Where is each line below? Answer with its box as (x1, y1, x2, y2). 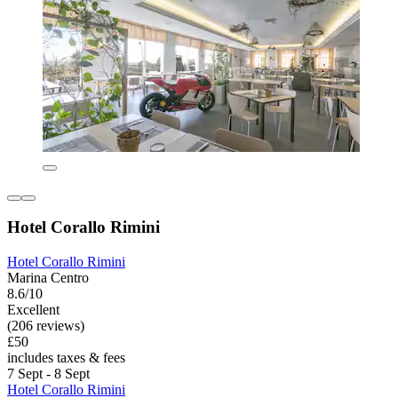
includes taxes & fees (7, 349, 125, 365)
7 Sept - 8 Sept (7, 365, 90, 381)
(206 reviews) (7, 317, 84, 333)
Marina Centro (7, 269, 89, 285)
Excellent (7, 301, 60, 317)
